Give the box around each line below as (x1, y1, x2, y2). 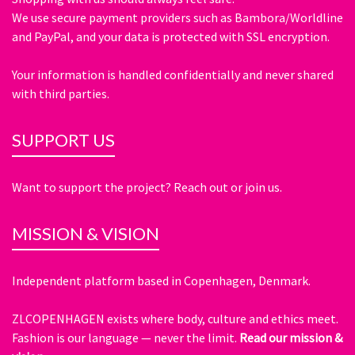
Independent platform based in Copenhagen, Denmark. (12, 273, 311, 289)
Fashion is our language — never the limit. (12, 330, 239, 346)
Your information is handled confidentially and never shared (12, 67, 334, 83)
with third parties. (12, 86, 109, 102)
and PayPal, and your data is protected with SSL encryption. (12, 29, 330, 45)
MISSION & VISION (12, 223, 159, 245)
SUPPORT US (12, 129, 115, 151)
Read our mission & (239, 330, 342, 346)
